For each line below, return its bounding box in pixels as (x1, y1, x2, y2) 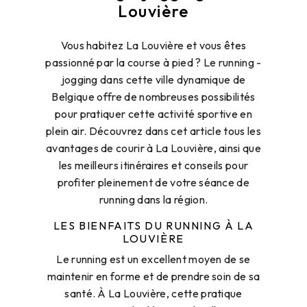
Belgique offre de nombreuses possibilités (51, 90, 256, 104)
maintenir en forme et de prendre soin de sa (47, 269, 260, 284)
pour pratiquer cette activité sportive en (54, 107, 253, 121)
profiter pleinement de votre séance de (57, 175, 250, 190)
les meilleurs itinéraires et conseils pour (58, 158, 249, 173)
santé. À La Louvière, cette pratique (64, 286, 243, 301)
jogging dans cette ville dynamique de (61, 73, 246, 87)
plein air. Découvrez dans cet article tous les (46, 124, 261, 138)
